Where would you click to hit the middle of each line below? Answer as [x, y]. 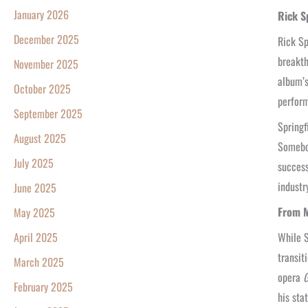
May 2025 [34, 213]
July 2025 [34, 163]
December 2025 [46, 40]
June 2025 [35, 188]
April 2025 [36, 238]
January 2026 [41, 15]
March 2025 [39, 262]
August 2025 [40, 139]
